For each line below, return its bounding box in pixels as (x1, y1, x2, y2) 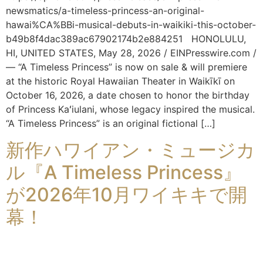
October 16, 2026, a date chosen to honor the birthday (6, 89, 249, 102)
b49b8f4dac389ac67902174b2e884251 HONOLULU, (6, 33, 246, 45)
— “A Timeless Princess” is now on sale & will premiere (6, 61, 247, 73)
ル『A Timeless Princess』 (6, 160, 242, 184)
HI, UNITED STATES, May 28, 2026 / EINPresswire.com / (6, 47, 257, 59)
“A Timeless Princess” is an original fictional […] (6, 117, 215, 130)
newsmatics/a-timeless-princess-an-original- (6, 5, 204, 17)
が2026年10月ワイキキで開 (6, 183, 247, 206)
